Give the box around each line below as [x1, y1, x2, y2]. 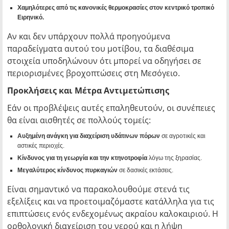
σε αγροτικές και [160, 132, 205, 140]
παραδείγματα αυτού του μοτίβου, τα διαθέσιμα [7, 43, 194, 55]
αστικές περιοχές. [17, 142, 64, 150]
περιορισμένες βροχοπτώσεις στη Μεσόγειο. [7, 67, 180, 79]
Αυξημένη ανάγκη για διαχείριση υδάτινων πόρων [17, 132, 160, 140]
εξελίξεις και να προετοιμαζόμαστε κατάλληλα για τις [7, 196, 214, 208]
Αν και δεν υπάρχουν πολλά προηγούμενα [7, 31, 170, 42]
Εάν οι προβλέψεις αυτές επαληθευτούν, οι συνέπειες [7, 102, 215, 114]
